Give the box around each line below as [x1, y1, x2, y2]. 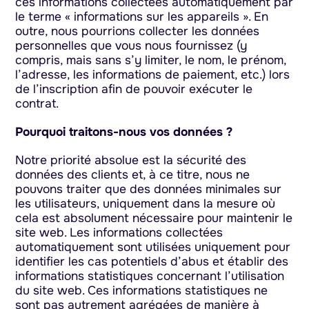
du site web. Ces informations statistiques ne [15, 283, 268, 299]
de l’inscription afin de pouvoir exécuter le [15, 81, 253, 97]
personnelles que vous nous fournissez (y [15, 37, 248, 53]
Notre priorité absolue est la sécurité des [15, 152, 247, 168]
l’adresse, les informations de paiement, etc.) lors [15, 66, 290, 82]
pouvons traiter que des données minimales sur [15, 181, 282, 197]
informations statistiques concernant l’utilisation [15, 268, 285, 284]
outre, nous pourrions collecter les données [15, 23, 260, 39]
